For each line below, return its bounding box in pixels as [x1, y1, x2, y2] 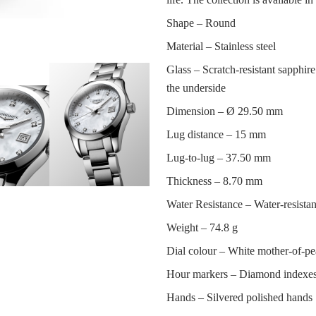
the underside [166, 81, 226, 94]
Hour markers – [166, 267, 239, 280]
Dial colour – [166, 244, 228, 257]
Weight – [166, 221, 209, 233]
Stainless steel [214, 39, 276, 52]
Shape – [166, 16, 205, 29]
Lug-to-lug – [166, 151, 226, 164]
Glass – [166, 63, 202, 75]
